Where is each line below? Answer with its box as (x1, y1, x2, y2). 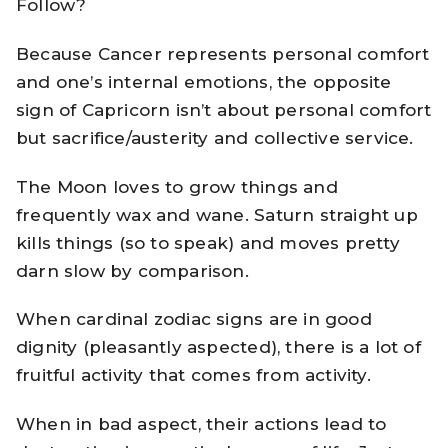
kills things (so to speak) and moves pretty (16, 232, 400, 253)
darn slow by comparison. (16, 260, 249, 281)
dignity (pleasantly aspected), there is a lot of (16, 337, 421, 358)
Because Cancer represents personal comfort (16, 43, 430, 64)
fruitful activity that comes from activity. (16, 365, 371, 386)
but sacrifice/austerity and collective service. (16, 127, 414, 148)
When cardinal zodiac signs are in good (16, 309, 372, 330)
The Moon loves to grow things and (16, 176, 338, 197)
